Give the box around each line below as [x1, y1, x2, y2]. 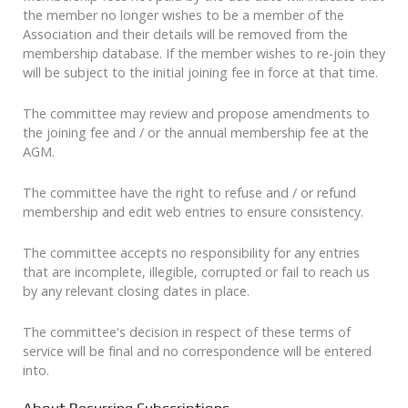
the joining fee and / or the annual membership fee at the [23, 124, 369, 142]
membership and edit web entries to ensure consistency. [23, 203, 363, 221]
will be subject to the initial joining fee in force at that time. [23, 64, 378, 82]
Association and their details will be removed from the [23, 25, 348, 44]
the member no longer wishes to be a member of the [23, 6, 344, 25]
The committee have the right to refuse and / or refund [23, 184, 356, 202]
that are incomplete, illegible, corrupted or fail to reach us [23, 263, 370, 281]
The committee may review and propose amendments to [23, 105, 370, 123]
